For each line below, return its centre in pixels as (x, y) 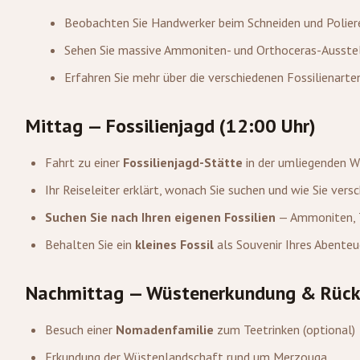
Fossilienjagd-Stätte (183, 162)
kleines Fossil (174, 244)
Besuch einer (80, 329)
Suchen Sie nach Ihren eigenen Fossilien (160, 217)
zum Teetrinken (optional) (284, 329)
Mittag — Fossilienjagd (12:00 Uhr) (171, 126)
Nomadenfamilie (165, 329)
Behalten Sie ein (90, 244)
